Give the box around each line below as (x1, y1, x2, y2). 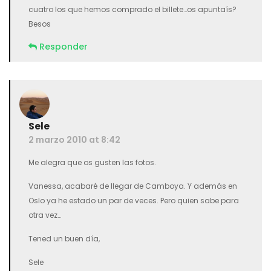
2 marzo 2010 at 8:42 (28, 134, 120, 146)
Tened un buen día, (28, 233, 100, 244)
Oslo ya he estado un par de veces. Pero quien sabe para (28, 195, 239, 206)
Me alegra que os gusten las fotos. (28, 157, 156, 168)
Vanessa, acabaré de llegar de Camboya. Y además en (28, 181, 237, 191)
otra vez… (28, 210, 61, 220)
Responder (39, 41, 88, 53)
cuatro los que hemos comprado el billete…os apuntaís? (28, 4, 237, 15)
